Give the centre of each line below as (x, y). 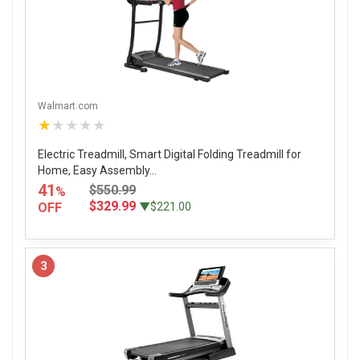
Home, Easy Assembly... (97, 170)
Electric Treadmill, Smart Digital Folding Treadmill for (170, 154)
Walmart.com (68, 106)
